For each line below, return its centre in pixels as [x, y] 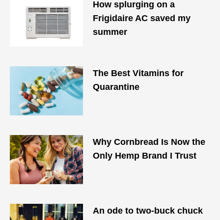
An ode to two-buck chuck [148, 211]
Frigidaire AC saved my [142, 18]
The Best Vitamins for [138, 73]
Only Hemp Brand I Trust [145, 156]
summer [110, 32]
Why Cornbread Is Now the [149, 142]
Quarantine [116, 87]
